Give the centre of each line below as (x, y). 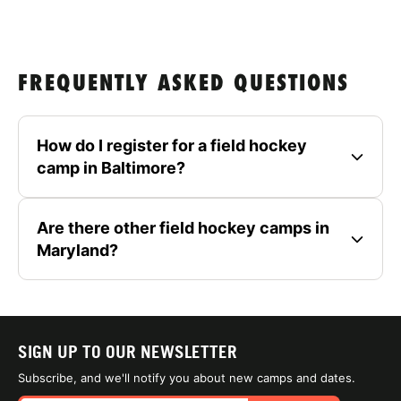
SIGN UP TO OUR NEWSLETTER (128, 352)
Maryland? (77, 251)
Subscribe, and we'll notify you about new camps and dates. (187, 378)
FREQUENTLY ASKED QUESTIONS (183, 85)
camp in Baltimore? (111, 168)
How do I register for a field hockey (172, 146)
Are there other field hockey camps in (183, 228)
